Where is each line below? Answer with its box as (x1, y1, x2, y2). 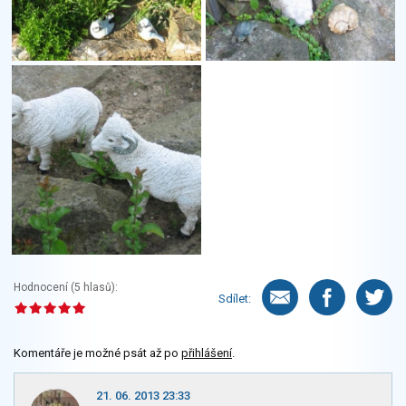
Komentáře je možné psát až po (14, 346, 181, 361)
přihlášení (181, 346, 232, 361)
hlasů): (81, 281, 118, 295)
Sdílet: (218, 291, 251, 305)
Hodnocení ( (14, 281, 74, 295)
